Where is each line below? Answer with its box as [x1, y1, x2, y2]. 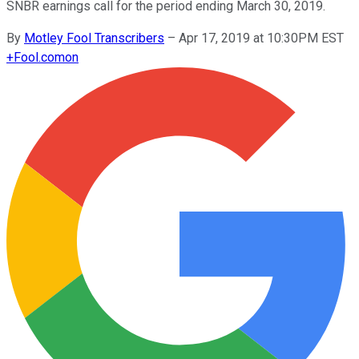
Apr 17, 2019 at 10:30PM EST [179, 30, 344, 46]
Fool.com [14, 49, 65, 65]
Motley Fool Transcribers [24, 30, 164, 46]
